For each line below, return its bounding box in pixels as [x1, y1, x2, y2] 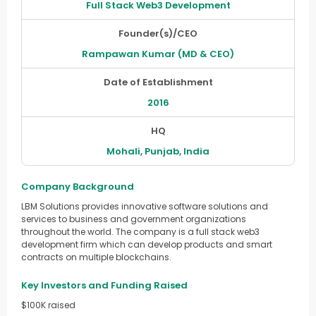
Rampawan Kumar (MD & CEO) [82, 47, 234, 61]
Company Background [21, 180, 134, 194]
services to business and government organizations [21, 213, 246, 226]
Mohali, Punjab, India [107, 145, 209, 159]
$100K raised [21, 299, 75, 312]
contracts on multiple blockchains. [21, 251, 171, 264]
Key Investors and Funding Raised [21, 279, 188, 293]
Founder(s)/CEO [119, 27, 197, 41]
